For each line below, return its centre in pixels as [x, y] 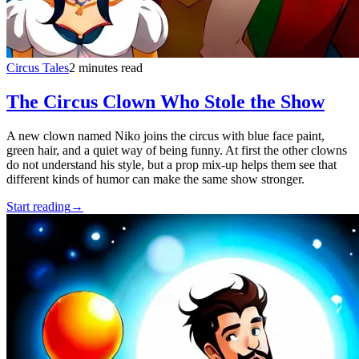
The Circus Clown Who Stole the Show [165, 102]
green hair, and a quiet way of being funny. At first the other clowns [177, 150]
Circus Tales [38, 68]
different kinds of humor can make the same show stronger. [155, 179]
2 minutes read [106, 68]
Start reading [38, 206]
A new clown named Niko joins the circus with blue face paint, [165, 135]
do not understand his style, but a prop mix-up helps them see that [171, 164]
